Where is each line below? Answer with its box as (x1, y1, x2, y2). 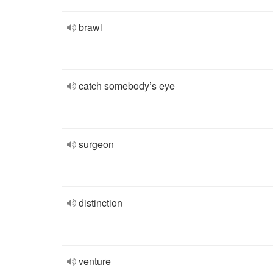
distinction (79, 196, 122, 210)
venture (79, 254, 111, 268)
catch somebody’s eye (79, 79, 175, 93)
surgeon (79, 137, 114, 151)
